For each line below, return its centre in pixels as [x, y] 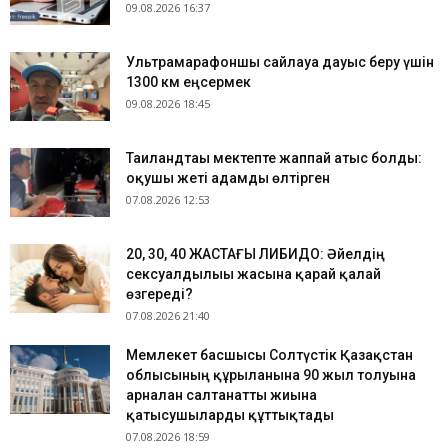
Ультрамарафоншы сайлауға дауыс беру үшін [280, 62]
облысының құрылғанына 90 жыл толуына [271, 375]
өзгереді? [159, 294]
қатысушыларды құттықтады [230, 415]
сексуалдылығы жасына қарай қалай [253, 274]
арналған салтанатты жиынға [221, 395]
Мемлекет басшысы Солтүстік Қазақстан [269, 355]
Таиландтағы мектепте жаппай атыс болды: [274, 158]
